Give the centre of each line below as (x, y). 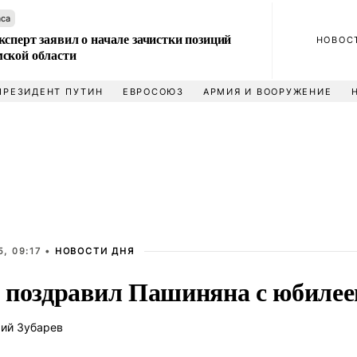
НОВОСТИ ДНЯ (94, 251)
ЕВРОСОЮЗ (153, 92)
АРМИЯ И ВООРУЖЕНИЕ (267, 92)
